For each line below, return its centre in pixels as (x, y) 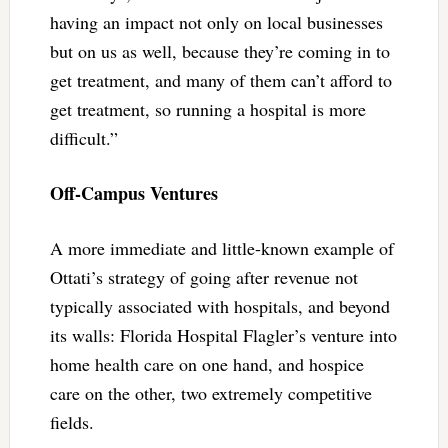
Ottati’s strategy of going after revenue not (203, 277)
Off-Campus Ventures (133, 193)
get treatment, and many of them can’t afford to (220, 80)
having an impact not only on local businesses (216, 22)
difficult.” (83, 138)
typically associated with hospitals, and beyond (219, 306)
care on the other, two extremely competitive (210, 393)
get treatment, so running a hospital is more (207, 109)
